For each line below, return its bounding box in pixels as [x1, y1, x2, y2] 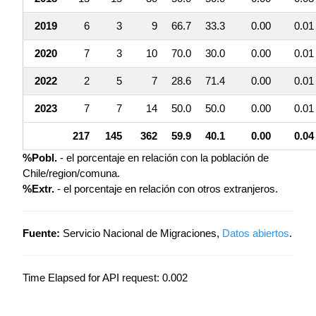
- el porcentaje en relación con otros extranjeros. [54, 183, 278, 195]
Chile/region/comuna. [23, 167, 120, 180]
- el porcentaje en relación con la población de [57, 152, 269, 164]
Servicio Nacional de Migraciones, [60, 227, 222, 240]
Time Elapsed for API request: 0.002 [23, 272, 188, 284]
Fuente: [23, 227, 60, 240]
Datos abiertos [222, 227, 289, 240]
